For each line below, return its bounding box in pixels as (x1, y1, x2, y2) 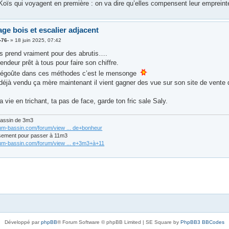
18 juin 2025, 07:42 (15, 37, 62, 43)
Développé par (5, 219, 41, 225)
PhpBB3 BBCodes (180, 219, 224, 225)
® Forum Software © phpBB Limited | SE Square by (57, 219, 180, 225)
